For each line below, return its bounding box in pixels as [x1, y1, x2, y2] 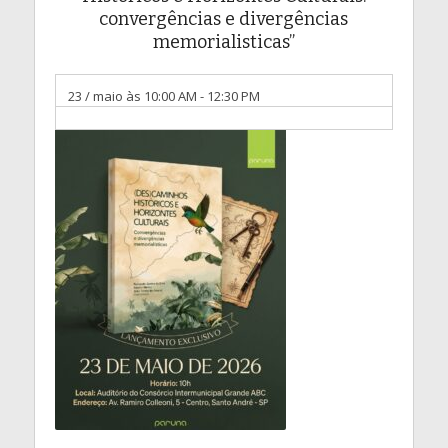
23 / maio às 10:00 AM [67, 87, 197, 105]
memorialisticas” [152, 31, 295, 53]
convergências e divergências [99, 8, 349, 30]
